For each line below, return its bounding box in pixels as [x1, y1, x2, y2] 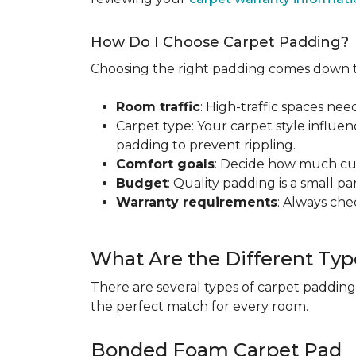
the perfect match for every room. [91, 299, 308, 314]
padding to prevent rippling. [116, 137, 296, 153]
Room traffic [116, 99, 200, 114]
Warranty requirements [116, 195, 277, 210]
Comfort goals [116, 157, 215, 172]
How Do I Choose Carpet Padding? [91, 33, 349, 51]
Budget [116, 176, 168, 191]
